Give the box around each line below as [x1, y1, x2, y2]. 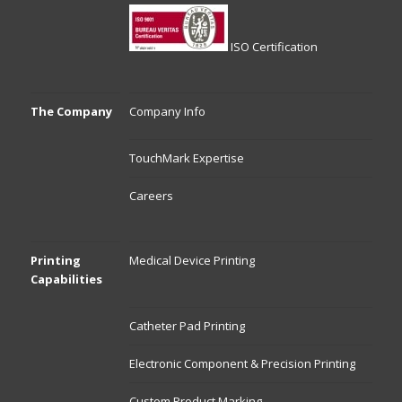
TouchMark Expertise [128, 150, 244, 166]
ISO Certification [230, 39, 318, 55]
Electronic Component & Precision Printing [128, 355, 355, 371]
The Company [30, 103, 112, 119]
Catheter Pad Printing [128, 318, 245, 334]
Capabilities [30, 271, 102, 287]
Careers [128, 188, 173, 204]
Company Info [128, 103, 205, 119]
